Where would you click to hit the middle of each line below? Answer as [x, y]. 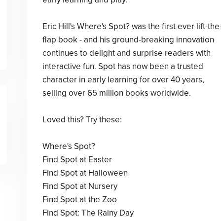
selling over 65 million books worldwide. [116, 93]
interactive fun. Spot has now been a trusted [123, 66]
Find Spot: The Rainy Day [88, 213]
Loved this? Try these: [82, 120]
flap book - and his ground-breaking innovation [128, 40]
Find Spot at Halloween [85, 173]
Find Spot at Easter [77, 160]
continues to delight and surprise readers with [126, 53]
